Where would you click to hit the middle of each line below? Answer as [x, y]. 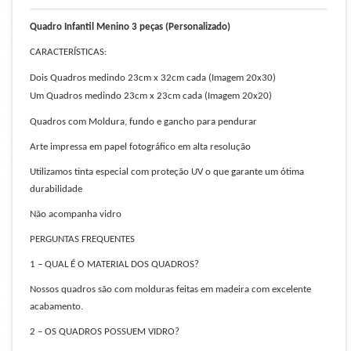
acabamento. [56, 307]
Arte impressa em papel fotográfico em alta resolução [140, 147]
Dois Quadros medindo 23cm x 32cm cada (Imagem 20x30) [153, 78]
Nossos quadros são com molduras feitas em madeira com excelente [170, 289]
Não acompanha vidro [76, 214]
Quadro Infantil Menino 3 [83, 27]
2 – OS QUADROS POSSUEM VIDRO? [105, 332]
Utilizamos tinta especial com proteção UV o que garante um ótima [167, 172]
